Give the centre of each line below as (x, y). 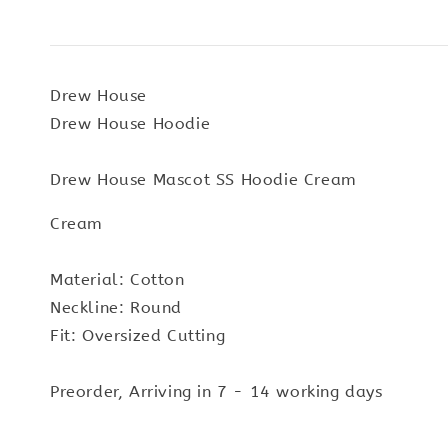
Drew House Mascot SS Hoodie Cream (203, 179)
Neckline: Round (116, 307)
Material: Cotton (117, 279)
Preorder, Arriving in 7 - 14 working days (216, 391)
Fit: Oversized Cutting (138, 335)
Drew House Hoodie (130, 123)
